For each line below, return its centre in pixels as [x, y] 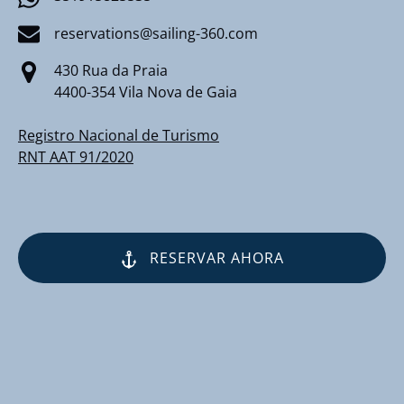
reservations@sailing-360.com [156, 33]
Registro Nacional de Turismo [119, 136]
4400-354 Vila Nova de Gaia [146, 92]
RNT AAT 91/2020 [76, 157]
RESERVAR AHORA [217, 258]
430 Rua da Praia [111, 71]
